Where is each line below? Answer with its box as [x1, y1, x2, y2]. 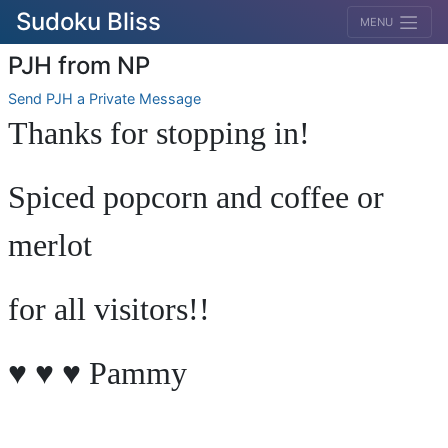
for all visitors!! [8, 291, 210, 327]
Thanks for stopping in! [8, 115, 310, 151]
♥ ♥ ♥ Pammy [8, 355, 187, 391]
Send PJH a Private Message [8, 90, 201, 107]
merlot [8, 227, 92, 263]
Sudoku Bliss [16, 7, 161, 36]
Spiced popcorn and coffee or [8, 179, 384, 215]
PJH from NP [8, 51, 150, 80]
